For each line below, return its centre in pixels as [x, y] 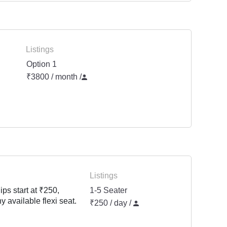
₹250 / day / [112, 203]
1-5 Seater [109, 191]
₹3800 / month [53, 77]
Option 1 [42, 64]
